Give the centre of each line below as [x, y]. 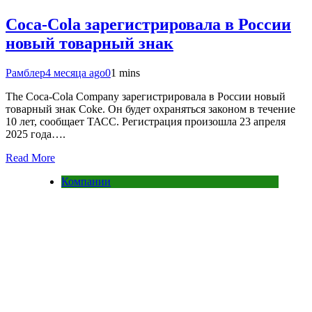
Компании [86, 181]
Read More [30, 157]
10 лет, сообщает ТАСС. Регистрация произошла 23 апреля [146, 121]
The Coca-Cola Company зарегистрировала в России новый [146, 96]
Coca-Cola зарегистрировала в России [148, 24]
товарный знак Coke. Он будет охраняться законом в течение [150, 109]
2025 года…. [36, 134]
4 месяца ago [75, 72]
